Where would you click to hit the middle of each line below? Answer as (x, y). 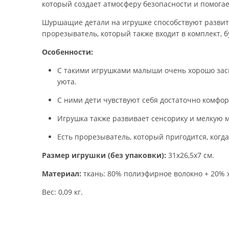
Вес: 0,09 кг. (62, 192)
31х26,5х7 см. (190, 155)
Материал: (62, 174)
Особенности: (67, 52)
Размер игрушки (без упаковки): (104, 155)
